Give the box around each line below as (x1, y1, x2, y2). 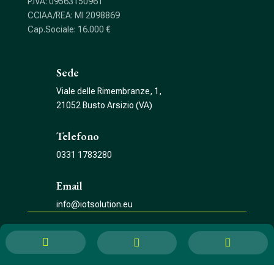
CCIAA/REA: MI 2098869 (27, 10, 120, 21)
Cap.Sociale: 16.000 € (27, 24, 110, 35)
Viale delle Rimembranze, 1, (56, 86, 161, 97)
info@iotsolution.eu (56, 199, 133, 210)
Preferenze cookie (130, 232, 202, 243)
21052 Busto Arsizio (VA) (56, 100, 152, 111)
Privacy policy (72, 232, 123, 243)
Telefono (56, 129, 99, 144)
